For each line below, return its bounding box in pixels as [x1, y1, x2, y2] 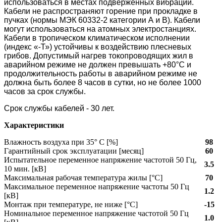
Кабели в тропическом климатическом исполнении [4, 33, 190, 42]
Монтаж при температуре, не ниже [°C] [4, 200, 138, 209]
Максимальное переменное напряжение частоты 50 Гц [4, 182, 189, 191]
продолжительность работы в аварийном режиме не [4, 69, 197, 78]
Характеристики [4, 120, 64, 129]
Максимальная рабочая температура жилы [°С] [4, 173, 163, 182]
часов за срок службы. [4, 87, 86, 96]
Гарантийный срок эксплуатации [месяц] [4, 146, 144, 155]
